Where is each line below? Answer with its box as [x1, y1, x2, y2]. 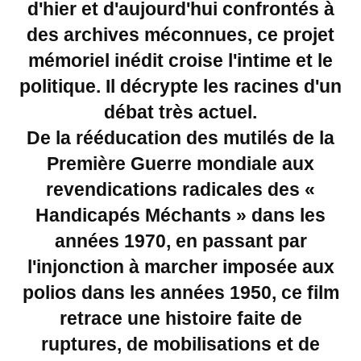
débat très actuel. [104, 102, 257, 122]
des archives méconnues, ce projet [27, 24, 334, 45]
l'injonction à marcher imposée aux [27, 256, 334, 277]
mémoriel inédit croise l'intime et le [28, 50, 333, 71]
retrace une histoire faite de [59, 308, 302, 329]
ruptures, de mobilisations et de [41, 334, 320, 355]
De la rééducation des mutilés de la [27, 127, 334, 148]
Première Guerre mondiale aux [47, 153, 314, 174]
